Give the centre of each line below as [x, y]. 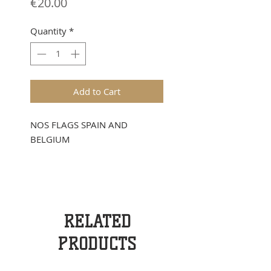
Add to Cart [97, 92]
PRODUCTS [97, 244]
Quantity [48, 31]
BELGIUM [50, 139]
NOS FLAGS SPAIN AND [79, 125]
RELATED [97, 222]
